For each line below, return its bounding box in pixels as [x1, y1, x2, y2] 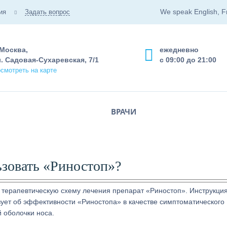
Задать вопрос [25, 8, 70, 16]
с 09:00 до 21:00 [160, 56, 216, 64]
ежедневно [160, 46, 199, 54]
